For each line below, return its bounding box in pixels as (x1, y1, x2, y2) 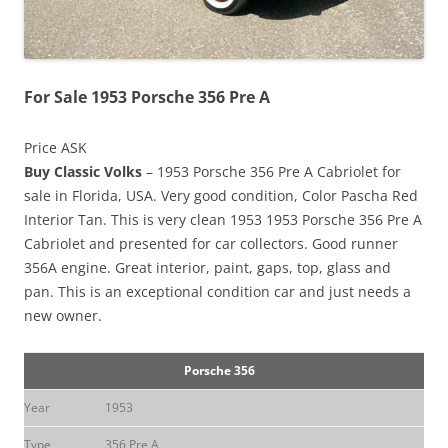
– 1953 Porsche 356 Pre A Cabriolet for (142, 162, 401, 182)
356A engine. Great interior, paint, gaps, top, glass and (24, 258, 391, 278)
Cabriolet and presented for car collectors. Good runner (24, 234, 398, 254)
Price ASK (24, 138, 87, 158)
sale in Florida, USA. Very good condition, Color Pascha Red (24, 186, 418, 206)
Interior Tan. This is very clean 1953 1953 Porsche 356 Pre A (24, 210, 422, 230)
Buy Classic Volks (24, 162, 142, 182)
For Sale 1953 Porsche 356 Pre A (24, 86, 270, 109)
